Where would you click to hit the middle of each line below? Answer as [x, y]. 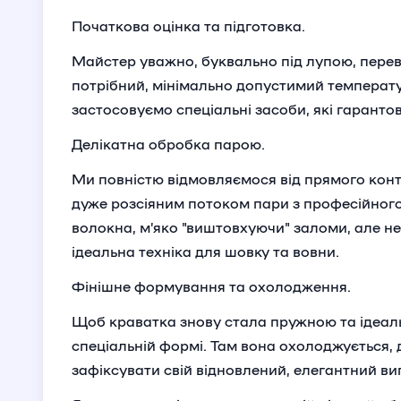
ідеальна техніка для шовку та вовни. [205, 251]
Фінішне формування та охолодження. [211, 286]
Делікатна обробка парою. [168, 144]
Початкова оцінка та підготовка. [188, 26]
